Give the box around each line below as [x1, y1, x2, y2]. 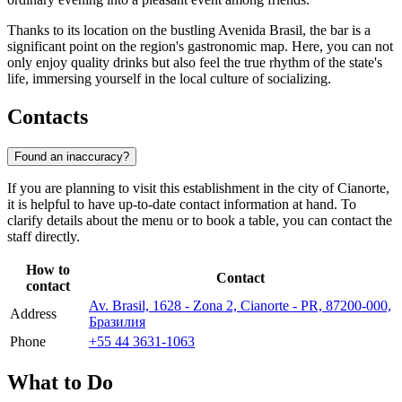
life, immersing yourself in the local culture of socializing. [7, 71, 331, 87]
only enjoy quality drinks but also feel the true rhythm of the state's [7, 55, 382, 71]
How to [25, 261, 70, 277]
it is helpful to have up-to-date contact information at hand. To [7, 196, 356, 212]
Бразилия [89, 313, 145, 329]
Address [10, 305, 57, 321]
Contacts [7, 105, 88, 129]
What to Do [7, 370, 113, 394]
